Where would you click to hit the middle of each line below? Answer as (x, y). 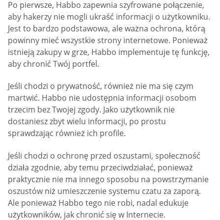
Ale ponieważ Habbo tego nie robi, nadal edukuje (98, 203)
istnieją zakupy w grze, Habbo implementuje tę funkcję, (109, 52)
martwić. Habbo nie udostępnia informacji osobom (102, 98)
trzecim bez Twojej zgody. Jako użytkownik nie (91, 110)
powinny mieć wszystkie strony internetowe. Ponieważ (108, 40)
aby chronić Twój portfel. (54, 64)
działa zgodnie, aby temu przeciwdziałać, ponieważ (100, 167)
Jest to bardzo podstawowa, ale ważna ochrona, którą (107, 28)
